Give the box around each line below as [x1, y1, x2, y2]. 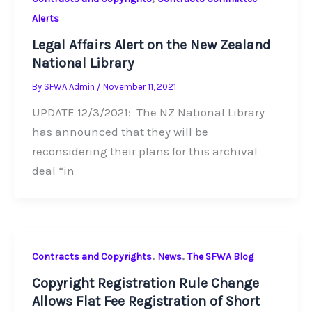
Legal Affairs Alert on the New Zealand [31, 37, 271, 54]
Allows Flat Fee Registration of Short [31, 293, 260, 310]
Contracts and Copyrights [31, 250, 152, 263]
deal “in [31, 164, 75, 178]
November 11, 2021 [102, 81, 176, 93]
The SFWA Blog [187, 250, 253, 263]
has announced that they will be [31, 125, 208, 139]
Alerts [31, 12, 59, 24]
